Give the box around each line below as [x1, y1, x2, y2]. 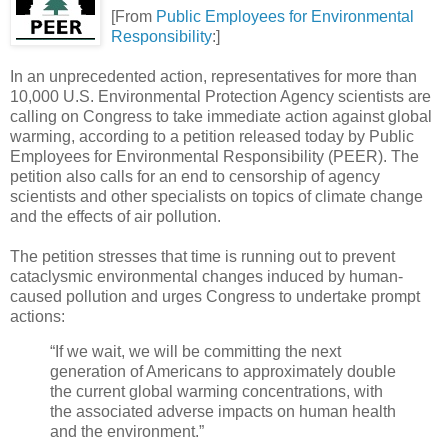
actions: [10, 307, 65, 325]
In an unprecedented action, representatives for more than [10, 67, 417, 85]
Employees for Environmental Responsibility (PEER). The [10, 147, 419, 165]
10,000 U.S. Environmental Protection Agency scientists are [10, 87, 431, 105]
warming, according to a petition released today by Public [10, 127, 414, 145]
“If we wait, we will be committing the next [50, 343, 341, 361]
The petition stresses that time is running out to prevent [10, 247, 395, 265]
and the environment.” [50, 423, 204, 441]
